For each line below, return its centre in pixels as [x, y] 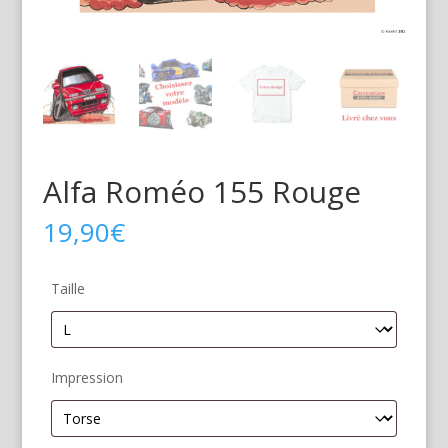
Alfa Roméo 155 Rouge [201, 191]
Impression [86, 377]
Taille [67, 288]
